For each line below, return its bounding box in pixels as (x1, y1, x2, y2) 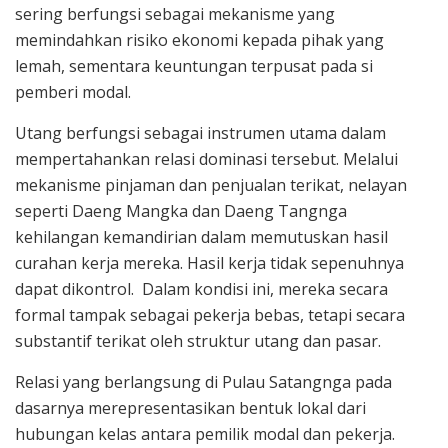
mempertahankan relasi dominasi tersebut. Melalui (15, 147, 398, 170)
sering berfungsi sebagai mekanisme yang (15, 2, 335, 25)
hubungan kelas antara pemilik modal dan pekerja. (15, 422, 395, 445)
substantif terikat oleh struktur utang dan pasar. (15, 329, 381, 352)
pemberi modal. (15, 80, 131, 103)
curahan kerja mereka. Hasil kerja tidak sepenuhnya (15, 251, 404, 274)
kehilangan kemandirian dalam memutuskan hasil (15, 225, 388, 248)
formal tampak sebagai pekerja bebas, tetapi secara (15, 303, 405, 326)
